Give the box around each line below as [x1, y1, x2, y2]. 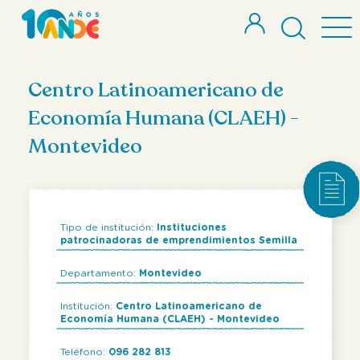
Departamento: [60, 268, 139, 278]
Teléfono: [60, 347, 108, 357]
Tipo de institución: [60, 223, 157, 232]
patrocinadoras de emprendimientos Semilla [60, 235, 297, 245]
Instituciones [157, 223, 227, 232]
